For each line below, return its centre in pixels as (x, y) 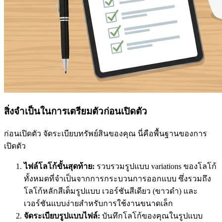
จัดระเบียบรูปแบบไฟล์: (62, 216)
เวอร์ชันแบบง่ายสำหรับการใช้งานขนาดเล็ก (98, 204)
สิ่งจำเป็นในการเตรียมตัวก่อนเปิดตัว (76, 111)
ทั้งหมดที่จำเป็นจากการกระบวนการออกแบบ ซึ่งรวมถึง (117, 179)
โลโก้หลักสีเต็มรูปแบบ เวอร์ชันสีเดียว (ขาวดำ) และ (111, 191)
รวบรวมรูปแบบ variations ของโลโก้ (156, 166)
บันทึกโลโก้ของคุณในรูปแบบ (151, 216)
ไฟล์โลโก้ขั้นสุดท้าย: (59, 166)
